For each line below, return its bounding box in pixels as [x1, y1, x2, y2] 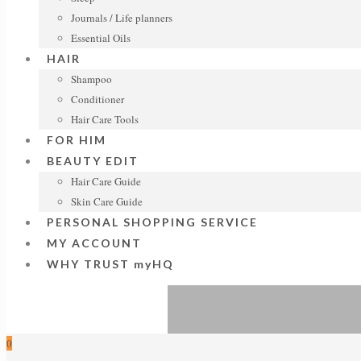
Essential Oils [71, 31, 131, 45]
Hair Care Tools [71, 112, 139, 127]
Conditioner [71, 92, 124, 106]
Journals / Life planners [71, 10, 172, 25]
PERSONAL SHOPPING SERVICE [47, 215, 258, 229]
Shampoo [71, 72, 112, 86]
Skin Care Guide [71, 194, 143, 209]
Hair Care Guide [71, 174, 141, 189]
